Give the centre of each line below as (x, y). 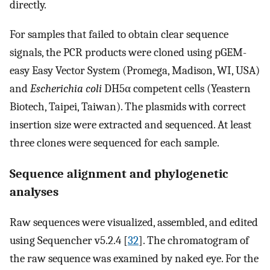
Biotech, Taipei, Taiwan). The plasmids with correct (128, 106)
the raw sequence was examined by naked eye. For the (134, 259)
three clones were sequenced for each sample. (115, 143)
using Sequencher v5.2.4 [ (69, 241)
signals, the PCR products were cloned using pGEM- (128, 52)
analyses (34, 191)
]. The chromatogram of (194, 241)
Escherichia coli (66, 88)
